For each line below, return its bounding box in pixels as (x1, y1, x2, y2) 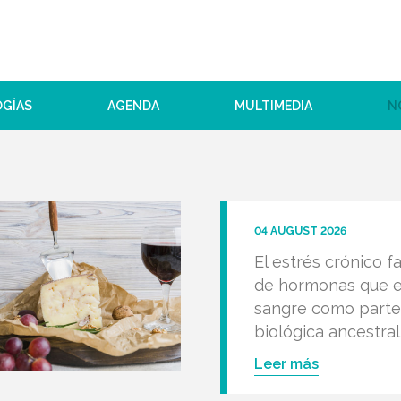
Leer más (254, 355, 320, 372)
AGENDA (107, 98, 159, 113)
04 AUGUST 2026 (254, 225, 347, 237)
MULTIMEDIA (235, 98, 312, 113)
